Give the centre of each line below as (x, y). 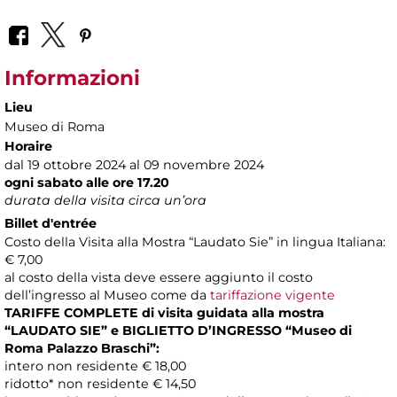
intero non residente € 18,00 (95, 366)
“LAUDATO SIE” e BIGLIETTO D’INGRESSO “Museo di (178, 331)
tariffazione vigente (272, 296)
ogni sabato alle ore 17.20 (87, 183)
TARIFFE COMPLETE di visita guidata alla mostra (164, 313)
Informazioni (72, 78)
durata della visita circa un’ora (105, 201)
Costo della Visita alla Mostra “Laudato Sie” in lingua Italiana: (195, 242)
